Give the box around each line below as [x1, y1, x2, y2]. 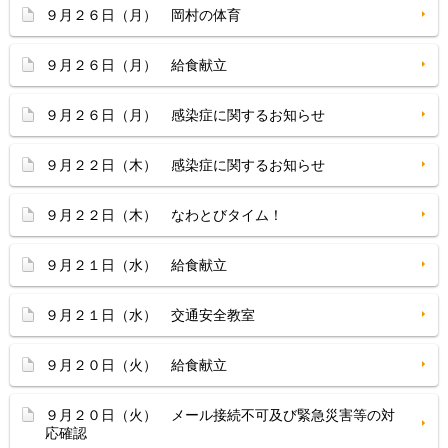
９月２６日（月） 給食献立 [45, 57, 227, 73]
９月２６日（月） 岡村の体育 [45, 7, 241, 23]
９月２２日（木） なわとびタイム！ [45, 207, 283, 223]
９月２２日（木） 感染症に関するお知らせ [45, 157, 325, 173]
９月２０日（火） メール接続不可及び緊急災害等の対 [45, 407, 395, 423]
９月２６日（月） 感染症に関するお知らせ [45, 107, 325, 123]
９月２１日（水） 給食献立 [45, 257, 227, 273]
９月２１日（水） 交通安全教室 [45, 307, 255, 323]
